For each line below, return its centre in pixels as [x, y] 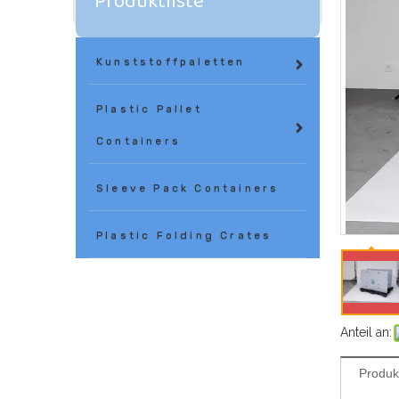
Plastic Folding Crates [184, 235]
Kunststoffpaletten [171, 61]
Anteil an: [366, 332]
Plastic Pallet [149, 109]
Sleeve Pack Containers [188, 188]
